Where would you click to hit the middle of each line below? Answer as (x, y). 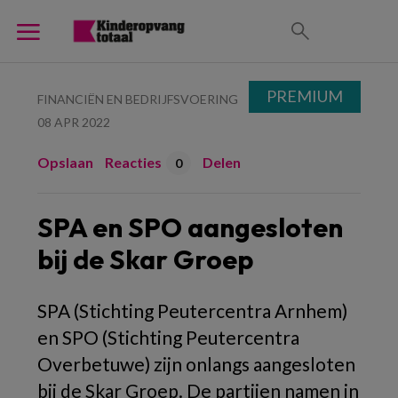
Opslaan (65, 162)
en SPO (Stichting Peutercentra (168, 337)
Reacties (133, 162)
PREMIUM (305, 96)
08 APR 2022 (74, 122)
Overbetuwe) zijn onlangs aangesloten (196, 364)
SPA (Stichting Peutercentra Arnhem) (192, 310)
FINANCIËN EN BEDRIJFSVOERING (138, 99)
